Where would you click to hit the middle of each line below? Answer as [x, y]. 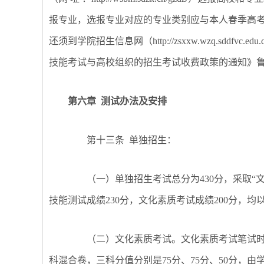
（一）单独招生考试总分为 [143, 179]
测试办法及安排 [131, 101]
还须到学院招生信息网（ [101, 41]
